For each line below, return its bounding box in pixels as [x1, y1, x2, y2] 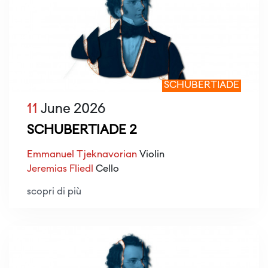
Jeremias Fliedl [27, 165, 93, 175]
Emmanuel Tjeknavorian [27, 150, 137, 160]
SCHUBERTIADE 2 [27, 124, 137, 138]
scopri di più [27, 187, 81, 197]
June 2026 [38, 103, 105, 117]
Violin [137, 150, 165, 160]
